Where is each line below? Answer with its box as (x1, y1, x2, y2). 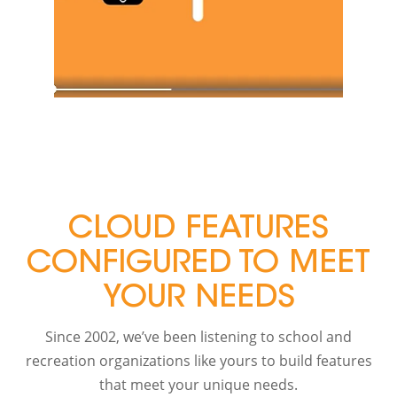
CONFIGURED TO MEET (27, 248, 370, 281)
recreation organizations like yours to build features (25, 351, 372, 371)
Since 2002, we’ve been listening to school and (45, 327, 352, 347)
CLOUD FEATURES (68, 214, 329, 246)
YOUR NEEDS (102, 283, 295, 315)
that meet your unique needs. (99, 375, 298, 395)
